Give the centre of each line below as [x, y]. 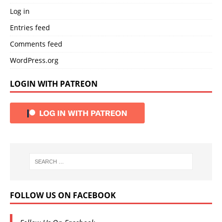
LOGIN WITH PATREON [54, 83]
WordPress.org [34, 60]
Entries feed [30, 27]
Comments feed [36, 44]
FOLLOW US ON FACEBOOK [63, 195]
